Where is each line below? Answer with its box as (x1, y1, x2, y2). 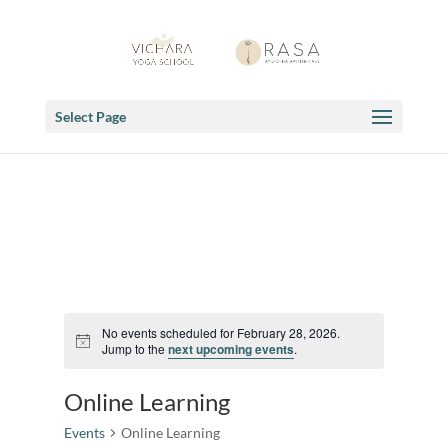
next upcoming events (167, 340, 294, 358)
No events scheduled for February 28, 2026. (101, 324, 340, 341)
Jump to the (101, 340, 168, 357)
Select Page (54, 108, 126, 125)
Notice (75, 338, 111, 356)
